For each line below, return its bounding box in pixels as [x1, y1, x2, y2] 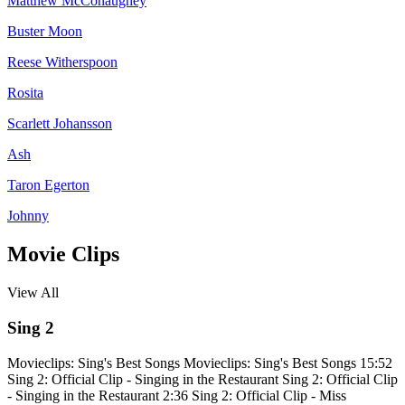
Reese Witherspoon [7, 54, 118, 71]
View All [7, 285, 59, 301]
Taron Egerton [7, 177, 89, 193]
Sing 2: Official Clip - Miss [192, 387, 346, 403]
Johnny [7, 208, 49, 224]
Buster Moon [7, 24, 82, 40]
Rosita [7, 85, 43, 101]
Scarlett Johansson [7, 116, 112, 132]
